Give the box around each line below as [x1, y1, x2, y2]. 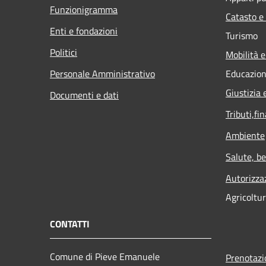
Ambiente [226, 128, 265, 142]
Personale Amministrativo [50, 66, 155, 81]
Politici [50, 45, 77, 59]
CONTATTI [50, 216, 90, 231]
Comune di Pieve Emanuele [50, 249, 160, 264]
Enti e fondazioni [50, 23, 118, 38]
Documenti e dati [50, 87, 119, 102]
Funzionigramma [50, 2, 118, 17]
